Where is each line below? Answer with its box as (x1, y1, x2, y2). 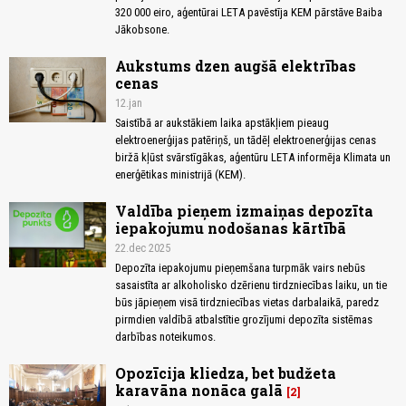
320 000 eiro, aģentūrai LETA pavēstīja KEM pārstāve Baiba (115, 5, 382, 20)
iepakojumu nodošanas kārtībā (115, 218, 346, 238)
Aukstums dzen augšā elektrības (115, 56, 356, 76)
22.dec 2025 (115, 241, 170, 256)
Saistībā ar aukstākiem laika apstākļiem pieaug (115, 116, 329, 130)
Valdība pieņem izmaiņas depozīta (115, 201, 373, 221)
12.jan (115, 96, 142, 111)
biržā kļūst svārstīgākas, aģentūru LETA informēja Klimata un (115, 150, 391, 165)
